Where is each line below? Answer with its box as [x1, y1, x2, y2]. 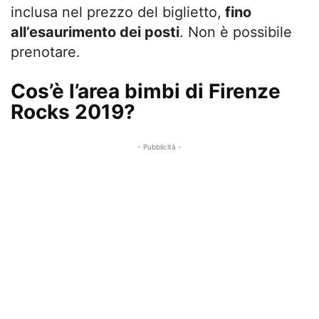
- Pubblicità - [137, 142, 182, 152]
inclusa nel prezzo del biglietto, [11, 4, 221, 21]
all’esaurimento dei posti [11, 23, 179, 41]
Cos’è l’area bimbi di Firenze [11, 79, 281, 104]
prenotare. [11, 43, 80, 61]
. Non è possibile [179, 23, 292, 41]
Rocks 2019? [11, 100, 135, 125]
